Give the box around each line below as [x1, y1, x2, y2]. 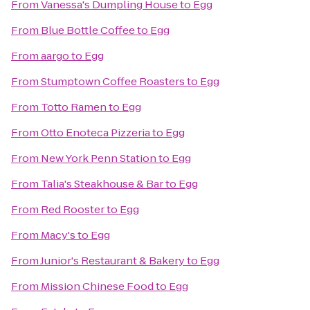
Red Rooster [41, 202, 104, 217]
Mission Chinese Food [41, 279, 154, 293]
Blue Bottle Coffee [41, 23, 135, 37]
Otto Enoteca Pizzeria [41, 125, 150, 140]
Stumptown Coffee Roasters [41, 74, 185, 89]
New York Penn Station [41, 151, 156, 165]
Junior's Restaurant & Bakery [40, 253, 185, 268]
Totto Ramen [41, 100, 107, 114]
